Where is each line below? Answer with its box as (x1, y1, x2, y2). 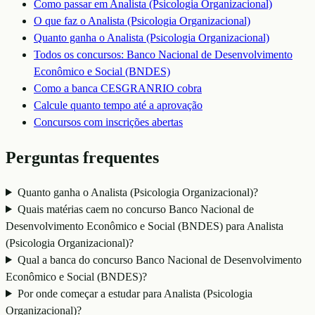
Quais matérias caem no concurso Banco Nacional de (17, 202, 254, 215)
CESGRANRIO (101, 82, 174, 94)
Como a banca (34, 82, 101, 94)
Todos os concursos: (34, 48, 127, 60)
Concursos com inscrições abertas (34, 115, 183, 128)
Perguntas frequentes (6, 148, 159, 167)
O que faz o (34, 14, 88, 27)
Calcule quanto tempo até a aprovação (34, 98, 202, 111)
